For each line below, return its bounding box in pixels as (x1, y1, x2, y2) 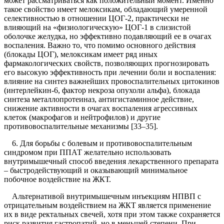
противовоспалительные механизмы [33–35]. (4, 122, 158, 131)
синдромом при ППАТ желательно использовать (4, 148, 171, 157)
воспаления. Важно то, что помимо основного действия (4, 41, 195, 50)
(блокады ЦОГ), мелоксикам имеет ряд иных (4, 50, 157, 59)
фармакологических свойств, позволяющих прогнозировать (4, 59, 209, 68)
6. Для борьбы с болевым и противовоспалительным (4, 139, 192, 148)
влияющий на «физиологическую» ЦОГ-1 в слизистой (4, 23, 191, 32)
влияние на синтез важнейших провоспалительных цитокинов (4, 77, 219, 86)
